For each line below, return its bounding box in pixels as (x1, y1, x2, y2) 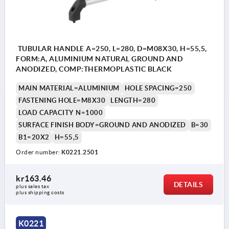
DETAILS (173, 180, 203, 189)
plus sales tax (16, 184, 51, 190)
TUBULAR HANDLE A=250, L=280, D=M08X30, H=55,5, (16, 44, 207, 53)
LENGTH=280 (110, 97, 155, 105)
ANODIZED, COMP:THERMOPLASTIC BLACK (16, 65, 172, 74)
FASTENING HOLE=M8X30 (18, 97, 105, 105)
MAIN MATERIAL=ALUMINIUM (18, 84, 120, 93)
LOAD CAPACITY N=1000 (18, 109, 103, 117)
